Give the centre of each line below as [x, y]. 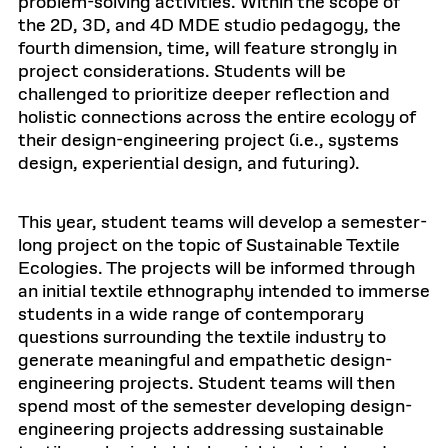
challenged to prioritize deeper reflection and [204, 95]
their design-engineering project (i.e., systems [208, 141]
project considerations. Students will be [182, 72]
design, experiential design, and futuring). [189, 164]
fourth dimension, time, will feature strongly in [207, 49]
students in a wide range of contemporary [191, 315]
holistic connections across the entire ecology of [217, 118]
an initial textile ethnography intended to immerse [224, 292]
